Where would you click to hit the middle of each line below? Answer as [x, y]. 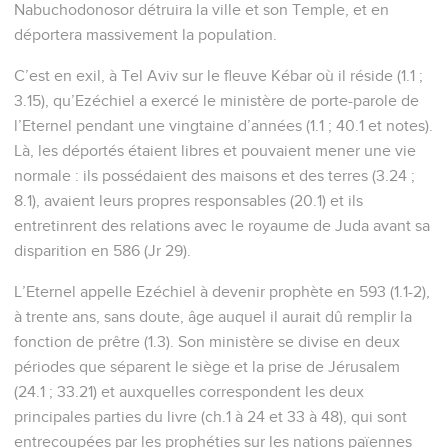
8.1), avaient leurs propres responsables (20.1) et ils [188, 200]
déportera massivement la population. [145, 34]
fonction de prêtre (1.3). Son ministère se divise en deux [207, 341]
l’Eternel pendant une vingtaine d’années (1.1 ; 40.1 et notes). [223, 125]
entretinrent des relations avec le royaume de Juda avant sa [222, 225]
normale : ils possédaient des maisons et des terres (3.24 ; [214, 175]
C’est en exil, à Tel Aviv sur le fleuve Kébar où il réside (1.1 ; [218, 75]
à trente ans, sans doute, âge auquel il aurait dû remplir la [213, 316]
